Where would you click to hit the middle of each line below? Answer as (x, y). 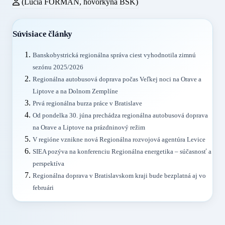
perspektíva (48, 163)
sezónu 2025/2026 (58, 67)
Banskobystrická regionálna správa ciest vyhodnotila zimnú (114, 55)
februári (43, 188)
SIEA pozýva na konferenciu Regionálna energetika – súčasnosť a (122, 151)
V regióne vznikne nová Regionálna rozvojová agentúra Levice (119, 139)
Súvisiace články (43, 34)
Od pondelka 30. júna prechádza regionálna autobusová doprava (120, 115)
